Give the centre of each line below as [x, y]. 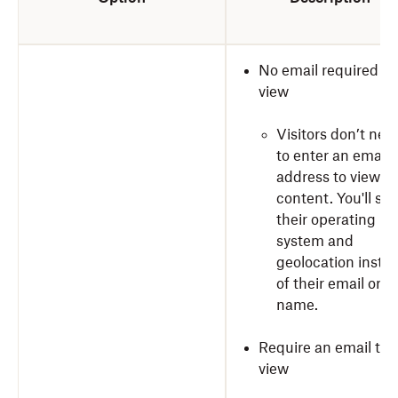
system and [315, 241]
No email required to [327, 70]
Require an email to [323, 347]
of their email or [329, 283]
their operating [326, 219]
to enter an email [333, 155]
